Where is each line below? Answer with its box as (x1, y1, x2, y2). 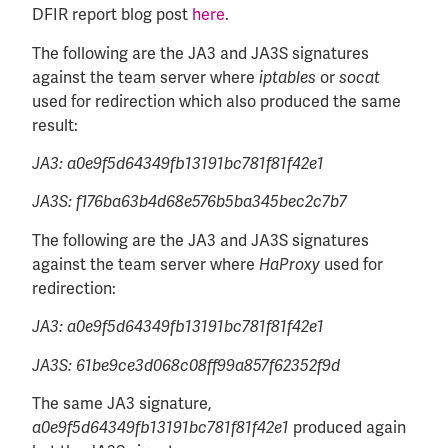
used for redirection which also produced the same (32, 90, 401, 112)
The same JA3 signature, (32, 392, 211, 414)
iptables (259, 67, 316, 88)
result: (32, 114, 78, 136)
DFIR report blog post (32, 4, 192, 26)
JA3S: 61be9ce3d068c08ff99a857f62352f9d (32, 355, 340, 376)
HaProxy (259, 254, 320, 275)
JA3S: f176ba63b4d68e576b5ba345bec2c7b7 (32, 192, 347, 213)
